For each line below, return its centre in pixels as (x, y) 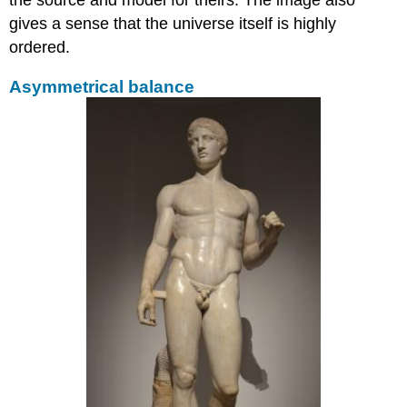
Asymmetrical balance (102, 86)
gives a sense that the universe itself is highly (173, 23)
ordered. (40, 47)
